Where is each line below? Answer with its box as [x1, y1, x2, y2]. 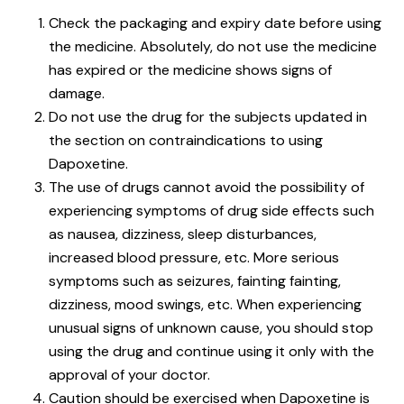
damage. [49, 83, 105, 103]
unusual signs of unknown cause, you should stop [49, 317, 373, 337]
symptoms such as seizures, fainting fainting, [49, 271, 341, 290]
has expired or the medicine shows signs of [49, 60, 332, 79]
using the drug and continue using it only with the [49, 341, 374, 361]
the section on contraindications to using [49, 130, 323, 150]
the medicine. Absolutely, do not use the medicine [49, 36, 377, 56]
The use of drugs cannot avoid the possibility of [49, 177, 364, 197]
